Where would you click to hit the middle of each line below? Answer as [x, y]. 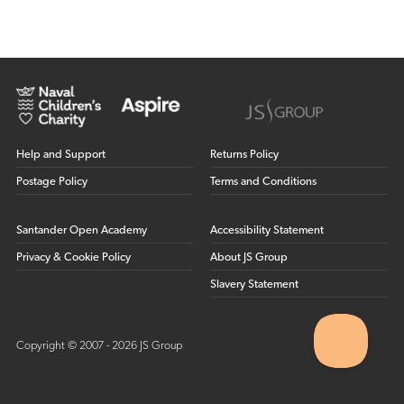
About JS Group [249, 258]
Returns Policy [245, 155]
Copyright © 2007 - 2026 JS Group [99, 346]
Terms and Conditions [264, 182]
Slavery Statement [255, 285]
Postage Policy [51, 182]
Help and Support [60, 155]
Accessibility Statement [267, 231]
